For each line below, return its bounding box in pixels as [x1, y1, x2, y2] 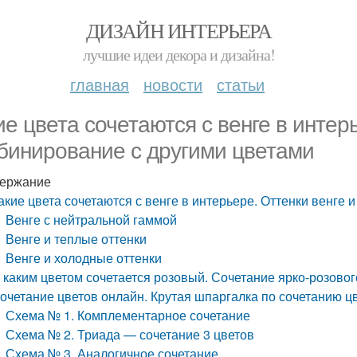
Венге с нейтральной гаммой [6, 210, 178, 229]
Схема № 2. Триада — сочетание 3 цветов [6, 325, 255, 343]
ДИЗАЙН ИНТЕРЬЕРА [85, 17, 272, 44]
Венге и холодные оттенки [6, 249, 163, 267]
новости [143, 73, 202, 96]
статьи [217, 73, 265, 96]
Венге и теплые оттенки [6, 229, 147, 248]
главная [70, 73, 129, 96]
